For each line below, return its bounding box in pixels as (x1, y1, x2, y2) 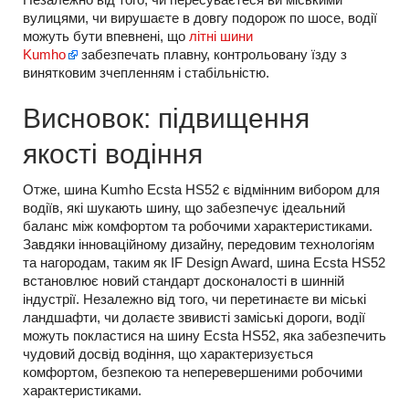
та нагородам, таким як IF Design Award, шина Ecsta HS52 (23, 255, 385, 271)
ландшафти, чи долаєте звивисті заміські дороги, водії (23, 309, 365, 326)
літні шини (189, 28, 253, 45)
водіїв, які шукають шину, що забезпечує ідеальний (23, 200, 345, 216)
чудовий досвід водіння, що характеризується (23, 346, 313, 362)
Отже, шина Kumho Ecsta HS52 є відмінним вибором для (23, 182, 380, 198)
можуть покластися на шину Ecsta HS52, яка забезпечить (23, 328, 386, 344)
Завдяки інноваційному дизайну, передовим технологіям (23, 236, 374, 253)
